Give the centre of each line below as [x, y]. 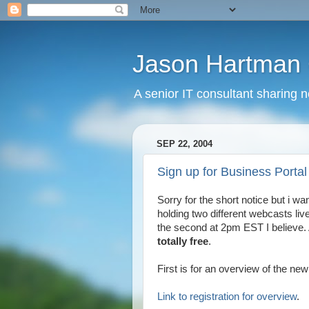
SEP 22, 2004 [185, 144]
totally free [183, 241]
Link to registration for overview [227, 297]
